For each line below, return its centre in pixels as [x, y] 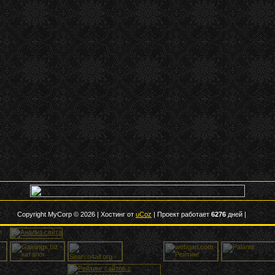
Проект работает [184, 214]
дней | [237, 214]
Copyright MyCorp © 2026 [56, 214]
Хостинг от [118, 214]
